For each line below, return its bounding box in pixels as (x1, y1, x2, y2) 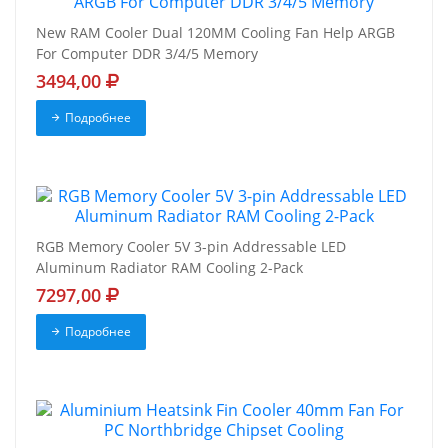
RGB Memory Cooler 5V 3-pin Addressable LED (36, 237, 346, 257)
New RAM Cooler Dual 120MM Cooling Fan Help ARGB (36, 23, 395, 43)
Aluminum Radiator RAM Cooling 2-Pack (36, 258, 303, 278)
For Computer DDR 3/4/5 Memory (36, 44, 258, 64)
